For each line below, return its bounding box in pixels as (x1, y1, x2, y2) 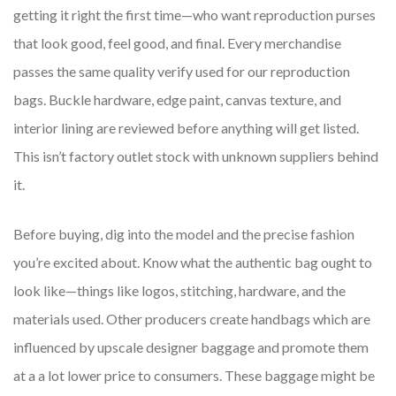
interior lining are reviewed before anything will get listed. (13, 119, 359, 137)
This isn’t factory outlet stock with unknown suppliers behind (13, 148, 378, 165)
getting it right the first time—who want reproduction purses (13, 6, 376, 24)
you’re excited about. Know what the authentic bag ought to (13, 254, 372, 271)
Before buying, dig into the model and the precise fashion (13, 225, 354, 243)
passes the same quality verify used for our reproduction (13, 63, 350, 80)
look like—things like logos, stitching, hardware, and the (13, 282, 346, 300)
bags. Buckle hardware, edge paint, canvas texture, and (13, 91, 341, 109)
